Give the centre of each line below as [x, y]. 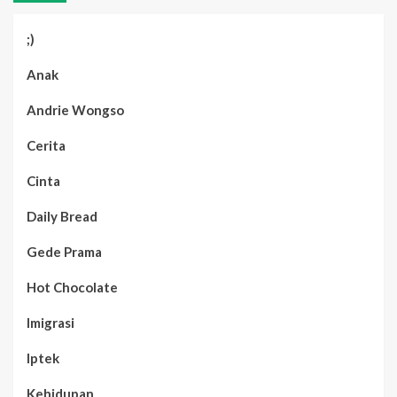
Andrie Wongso [75, 109]
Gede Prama [64, 251]
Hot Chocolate [72, 287]
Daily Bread [62, 216]
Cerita [46, 145]
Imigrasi [51, 322]
